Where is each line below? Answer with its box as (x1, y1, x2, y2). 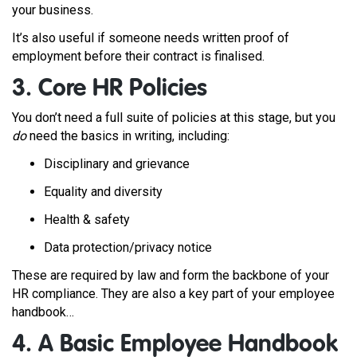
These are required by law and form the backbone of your (12, 268, 329, 283)
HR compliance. (12, 286, 98, 301)
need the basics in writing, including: (26, 128, 233, 143)
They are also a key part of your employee (101, 286, 335, 301)
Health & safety (44, 212, 133, 227)
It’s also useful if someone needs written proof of (12, 30, 289, 45)
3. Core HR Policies (12, 77, 207, 101)
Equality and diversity (44, 184, 166, 199)
